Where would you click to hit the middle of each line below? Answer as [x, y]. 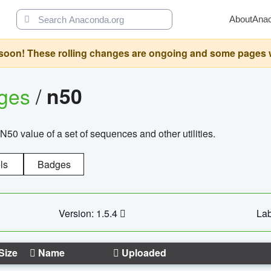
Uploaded [143, 252]
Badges [54, 164]
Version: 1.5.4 [89, 213]
